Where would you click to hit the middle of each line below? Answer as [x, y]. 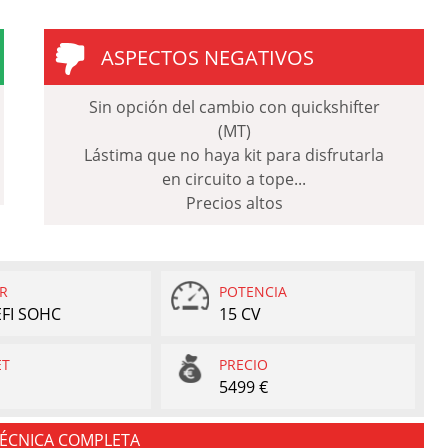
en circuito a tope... [234, 178]
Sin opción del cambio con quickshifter [234, 106]
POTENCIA [253, 291]
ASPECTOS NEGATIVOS [207, 57]
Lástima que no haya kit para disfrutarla [234, 154]
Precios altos [234, 202]
